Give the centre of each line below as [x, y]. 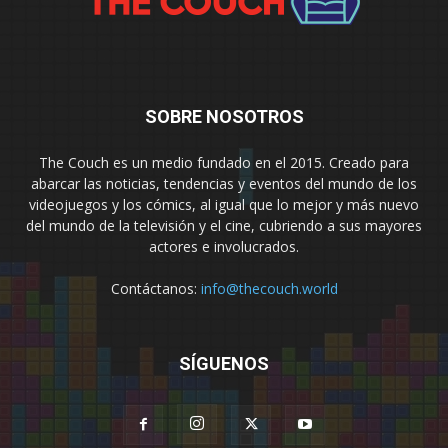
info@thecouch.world [269, 289]
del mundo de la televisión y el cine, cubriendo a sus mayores [224, 226]
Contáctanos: [155, 289]
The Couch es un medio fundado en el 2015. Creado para [224, 163]
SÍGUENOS [224, 364]
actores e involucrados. [224, 247]
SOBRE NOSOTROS [224, 117]
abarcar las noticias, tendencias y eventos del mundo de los [224, 184]
